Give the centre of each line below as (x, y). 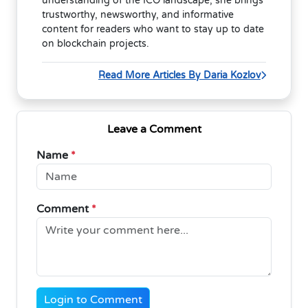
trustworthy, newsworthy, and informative (138, 14)
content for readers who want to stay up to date (153, 29)
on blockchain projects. (96, 43)
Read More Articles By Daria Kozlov (179, 75)
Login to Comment (93, 299)
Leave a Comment (154, 129)
